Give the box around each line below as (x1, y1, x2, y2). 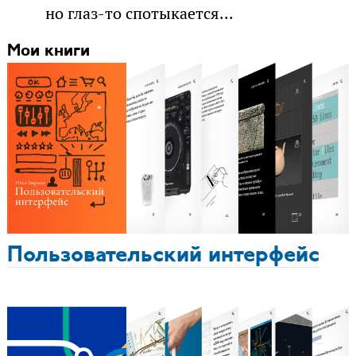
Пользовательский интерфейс (6, 244, 319, 267)
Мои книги (6, 42, 90, 60)
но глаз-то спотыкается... (44, 2, 234, 24)
